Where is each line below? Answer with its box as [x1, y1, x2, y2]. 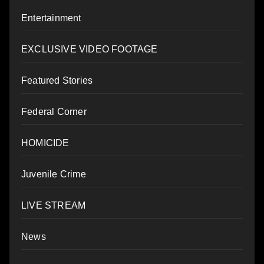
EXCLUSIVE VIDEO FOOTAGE [21, 44, 158, 54]
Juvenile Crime [21, 169, 86, 179]
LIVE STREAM [21, 200, 86, 210]
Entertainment [21, 12, 81, 23]
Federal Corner [21, 106, 87, 117]
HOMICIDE [21, 137, 70, 148]
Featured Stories [21, 75, 93, 85]
